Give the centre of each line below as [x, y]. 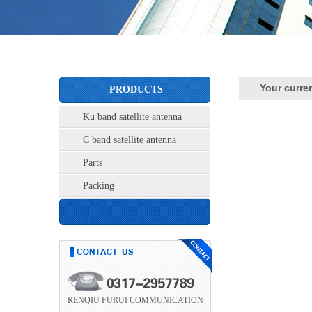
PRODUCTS [136, 89]
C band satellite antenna [130, 140]
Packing [99, 186]
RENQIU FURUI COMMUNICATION [135, 300]
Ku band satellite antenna [132, 117]
